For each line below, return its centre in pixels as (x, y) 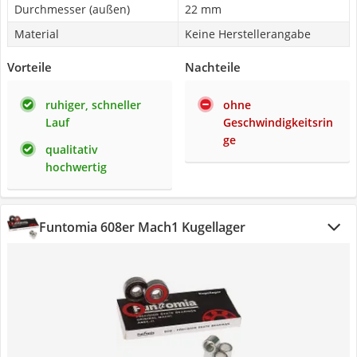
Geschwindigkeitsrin (278, 122)
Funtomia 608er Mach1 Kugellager (142, 227)
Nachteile (213, 67)
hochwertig (76, 167)
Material (37, 34)
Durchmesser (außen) (72, 9)
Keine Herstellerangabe (248, 34)
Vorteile (29, 67)
